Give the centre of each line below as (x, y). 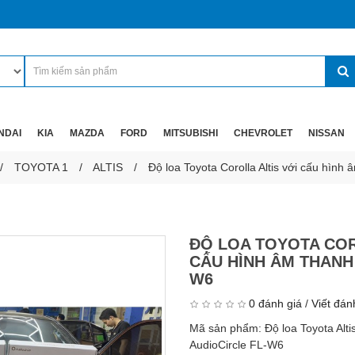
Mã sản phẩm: (227, 328)
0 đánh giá (275, 303)
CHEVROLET (263, 133)
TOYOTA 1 (41, 167)
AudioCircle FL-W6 (237, 345)
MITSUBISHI (191, 133)
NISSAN (326, 133)
